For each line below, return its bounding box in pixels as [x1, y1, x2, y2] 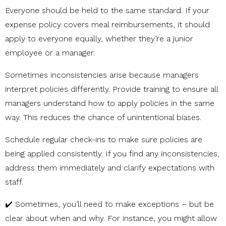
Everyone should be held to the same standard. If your [5, 6, 209, 16]
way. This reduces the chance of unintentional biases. [5, 112, 201, 123]
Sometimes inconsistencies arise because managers [5, 70, 199, 80]
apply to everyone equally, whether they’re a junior [5, 34, 193, 44]
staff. [5, 177, 23, 187]
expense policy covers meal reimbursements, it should [5, 20, 210, 30]
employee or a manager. [5, 48, 95, 58]
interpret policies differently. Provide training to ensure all [5, 84, 218, 94]
